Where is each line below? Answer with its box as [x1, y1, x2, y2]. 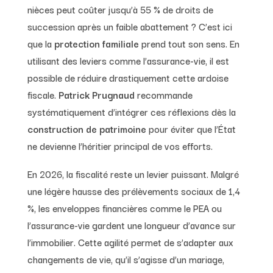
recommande [134, 87, 193, 102]
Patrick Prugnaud [58, 87, 135, 102]
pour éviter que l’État [146, 121, 236, 136]
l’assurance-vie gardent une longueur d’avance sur [27, 217, 236, 232]
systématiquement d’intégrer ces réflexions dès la [27, 104, 236, 119]
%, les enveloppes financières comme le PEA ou [27, 200, 222, 215]
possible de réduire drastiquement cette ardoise [27, 69, 229, 85]
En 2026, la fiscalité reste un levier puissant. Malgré [27, 166, 239, 181]
